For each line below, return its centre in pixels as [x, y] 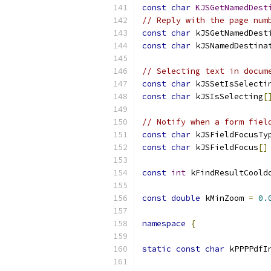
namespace [164, 224]
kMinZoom [224, 198]
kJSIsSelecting [227, 96]
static [157, 249]
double [186, 198]
